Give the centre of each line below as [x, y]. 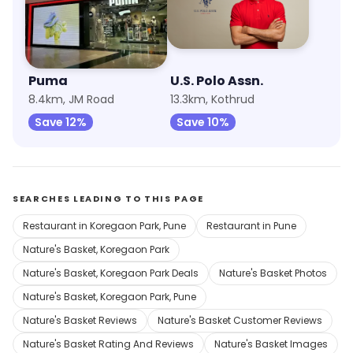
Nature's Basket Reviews [80, 320]
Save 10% [203, 122]
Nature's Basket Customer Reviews [240, 320]
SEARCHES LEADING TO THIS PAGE [108, 199]
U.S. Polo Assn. [217, 81]
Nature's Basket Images [271, 344]
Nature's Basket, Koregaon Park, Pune [110, 297]
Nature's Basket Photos [273, 273]
